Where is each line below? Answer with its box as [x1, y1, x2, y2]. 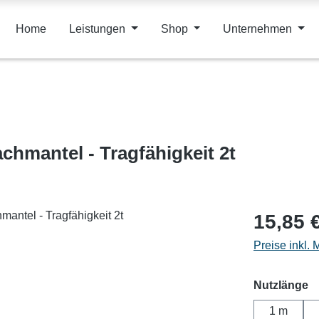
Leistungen [68, 22, 125, 35]
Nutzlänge [253, 278, 308, 291]
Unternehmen [223, 22, 293, 35]
